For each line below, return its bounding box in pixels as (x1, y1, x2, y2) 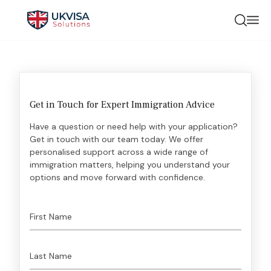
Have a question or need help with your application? (30, 121, 238, 132)
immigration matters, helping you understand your (30, 159, 230, 170)
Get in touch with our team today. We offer (30, 134, 203, 145)
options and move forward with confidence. (30, 172, 205, 183)
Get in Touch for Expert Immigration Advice (30, 99, 215, 111)
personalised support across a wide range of (30, 146, 208, 157)
